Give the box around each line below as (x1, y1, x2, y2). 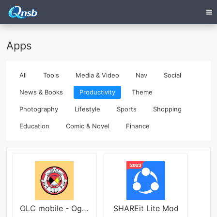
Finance (126, 122, 150, 130)
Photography (19, 105, 59, 113)
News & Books (19, 88, 63, 96)
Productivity (79, 88, 116, 96)
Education (19, 122, 50, 130)
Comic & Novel (66, 122, 110, 130)
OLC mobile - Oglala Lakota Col (82, 203, 89, 214)
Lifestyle (75, 105, 101, 113)
